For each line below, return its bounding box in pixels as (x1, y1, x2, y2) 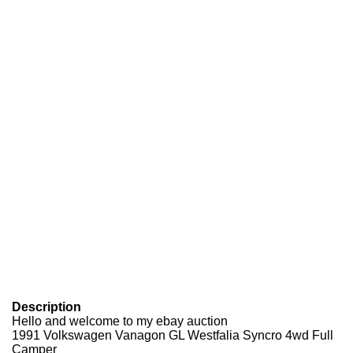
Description (12, 300, 81, 314)
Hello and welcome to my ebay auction (12, 314, 228, 328)
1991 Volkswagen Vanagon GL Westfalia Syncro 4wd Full (12, 329, 333, 342)
